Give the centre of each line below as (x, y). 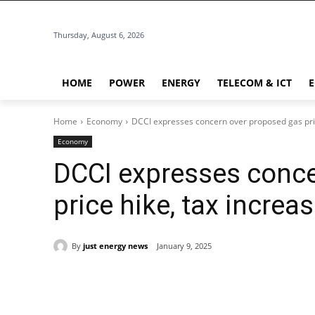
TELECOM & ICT (255, 83)
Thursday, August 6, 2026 (99, 35)
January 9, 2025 (184, 246)
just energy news (115, 245)
